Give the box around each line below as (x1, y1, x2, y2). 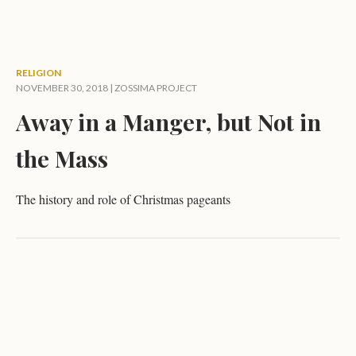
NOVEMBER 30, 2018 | (16, 82, 114, 94)
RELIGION (16, 67, 61, 79)
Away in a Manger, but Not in (16, 106, 321, 137)
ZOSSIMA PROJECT (114, 82, 197, 94)
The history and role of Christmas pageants (16, 191, 230, 207)
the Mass (16, 143, 108, 173)
